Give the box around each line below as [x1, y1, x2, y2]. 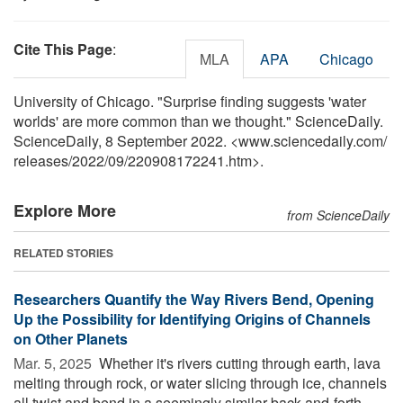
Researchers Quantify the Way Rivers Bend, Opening [13, 288, 374, 309]
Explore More [13, 198, 116, 222]
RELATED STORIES [13, 244, 113, 261]
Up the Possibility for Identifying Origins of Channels [13, 308, 371, 329]
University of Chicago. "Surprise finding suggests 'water [13, 90, 366, 112]
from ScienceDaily [287, 205, 390, 224]
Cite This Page [13, 38, 112, 59]
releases [13, 149, 68, 171]
